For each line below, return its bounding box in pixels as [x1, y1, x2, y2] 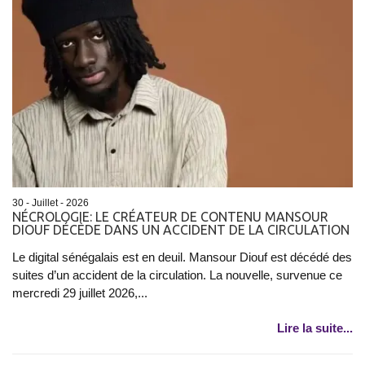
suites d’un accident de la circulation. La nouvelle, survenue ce [12, 267, 342, 282]
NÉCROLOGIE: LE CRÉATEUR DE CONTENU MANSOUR [12, 209, 328, 224]
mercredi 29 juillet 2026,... [12, 285, 147, 300]
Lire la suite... [277, 320, 353, 335]
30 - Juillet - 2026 [12, 196, 89, 209]
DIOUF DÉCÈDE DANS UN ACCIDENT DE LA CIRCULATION [12, 222, 350, 237]
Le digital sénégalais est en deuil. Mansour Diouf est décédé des [12, 249, 352, 264]
